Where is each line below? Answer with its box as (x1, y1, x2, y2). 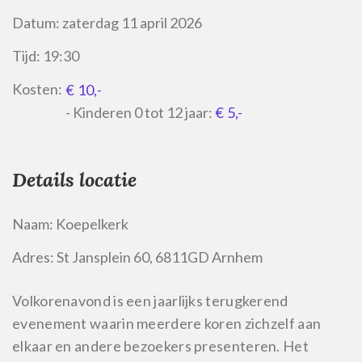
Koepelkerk (53, 215, 128, 233)
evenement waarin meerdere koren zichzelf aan (12, 314, 322, 332)
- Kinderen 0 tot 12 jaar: (65, 103, 215, 121)
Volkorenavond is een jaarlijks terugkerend (12, 292, 288, 309)
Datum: (12, 14, 60, 32)
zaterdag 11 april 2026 (60, 14, 202, 32)
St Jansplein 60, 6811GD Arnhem (54, 248, 263, 266)
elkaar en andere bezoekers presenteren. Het (12, 337, 309, 355)
